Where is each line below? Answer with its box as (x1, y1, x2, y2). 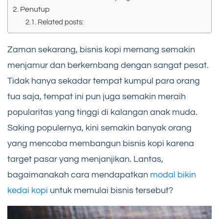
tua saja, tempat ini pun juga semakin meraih (7, 91, 186, 101)
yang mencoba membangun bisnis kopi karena (7, 138, 194, 148)
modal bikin (150, 170, 196, 179)
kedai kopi (7, 185, 48, 195)
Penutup (20, 5, 50, 13)
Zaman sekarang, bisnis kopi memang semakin (7, 44, 195, 54)
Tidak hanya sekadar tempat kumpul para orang (7, 76, 200, 86)
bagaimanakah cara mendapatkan (7, 170, 150, 179)
